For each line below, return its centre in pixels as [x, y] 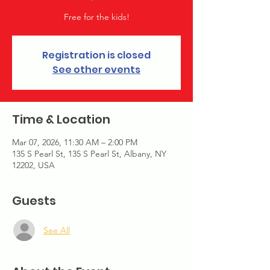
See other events [96, 70]
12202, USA [33, 165]
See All [57, 230]
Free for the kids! [96, 17]
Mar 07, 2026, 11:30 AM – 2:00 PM [75, 142]
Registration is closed [96, 55]
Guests [34, 201]
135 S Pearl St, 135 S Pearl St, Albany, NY [89, 154]
